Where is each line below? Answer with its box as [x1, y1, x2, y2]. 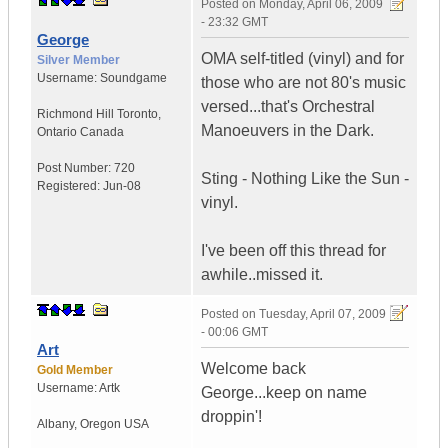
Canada [80, 125, 124, 140]
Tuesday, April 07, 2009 [259, 307, 386, 322]
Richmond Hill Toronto [37, 107, 158, 122]
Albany [37, 417, 74, 432]
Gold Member [37, 363, 113, 378]
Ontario [37, 125, 77, 140]
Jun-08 [103, 179, 141, 194]
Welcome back [201, 360, 306, 378]
